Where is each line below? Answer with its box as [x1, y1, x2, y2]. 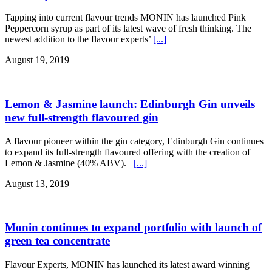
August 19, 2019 [5, 55, 69, 66]
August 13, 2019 [5, 178, 69, 189]
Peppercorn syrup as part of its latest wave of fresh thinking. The [5, 23, 251, 34]
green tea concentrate [5, 234, 110, 248]
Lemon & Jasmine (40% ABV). [5, 157, 134, 168]
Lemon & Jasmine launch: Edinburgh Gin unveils [5, 97, 255, 110]
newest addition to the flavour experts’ [5, 34, 153, 45]
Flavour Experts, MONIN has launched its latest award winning [5, 259, 250, 270]
